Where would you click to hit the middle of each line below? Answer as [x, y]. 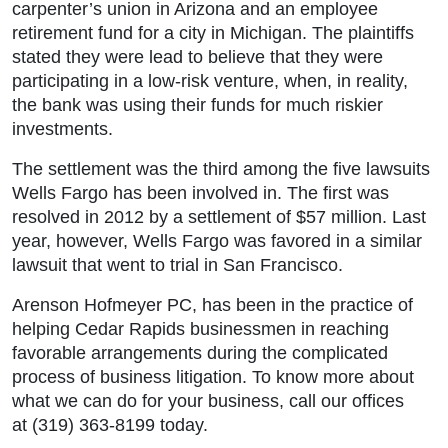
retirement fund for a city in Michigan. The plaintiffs [213, 32]
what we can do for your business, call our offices [208, 400]
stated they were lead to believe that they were [197, 56]
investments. [62, 128]
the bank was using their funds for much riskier [197, 104]
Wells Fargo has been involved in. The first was [200, 192]
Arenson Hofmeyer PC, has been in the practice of [212, 304]
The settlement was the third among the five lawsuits [221, 168]
